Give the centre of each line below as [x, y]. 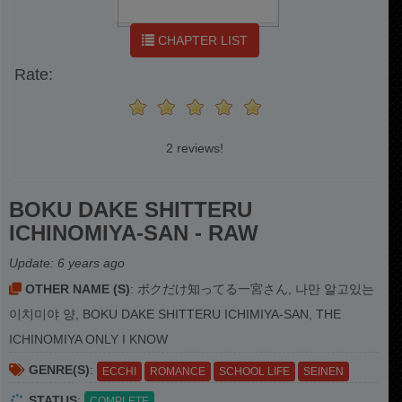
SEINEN [323, 371]
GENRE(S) [57, 370]
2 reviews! [194, 148]
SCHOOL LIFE [254, 371]
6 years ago [91, 263]
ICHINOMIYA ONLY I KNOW [88, 339]
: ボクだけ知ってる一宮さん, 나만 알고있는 [252, 289]
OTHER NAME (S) [76, 289]
